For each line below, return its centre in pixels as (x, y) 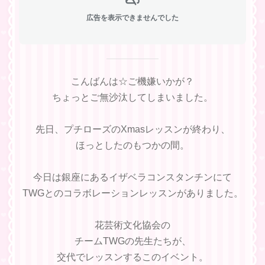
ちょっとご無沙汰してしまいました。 (132, 97)
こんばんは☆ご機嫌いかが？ (132, 81)
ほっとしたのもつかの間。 (132, 145)
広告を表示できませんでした (132, 17)
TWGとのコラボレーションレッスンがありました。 (132, 193)
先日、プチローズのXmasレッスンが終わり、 (132, 129)
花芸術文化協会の (132, 225)
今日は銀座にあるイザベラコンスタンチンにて (132, 177)
